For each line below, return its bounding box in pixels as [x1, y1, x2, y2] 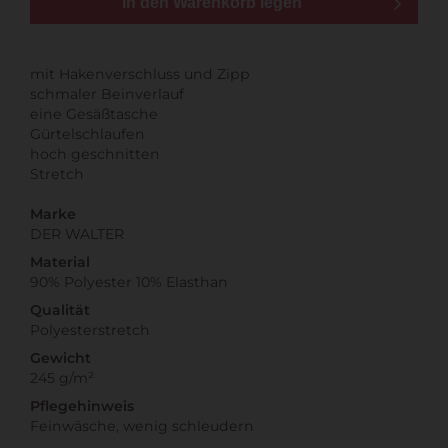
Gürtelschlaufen [30, 124, 145, 143]
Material [30, 252, 90, 271]
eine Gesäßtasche [30, 104, 158, 123]
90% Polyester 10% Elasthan [30, 272, 228, 291]
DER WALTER [30, 224, 124, 243]
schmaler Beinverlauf [30, 84, 184, 103]
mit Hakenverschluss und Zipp [30, 64, 250, 83]
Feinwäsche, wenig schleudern [30, 416, 254, 435]
